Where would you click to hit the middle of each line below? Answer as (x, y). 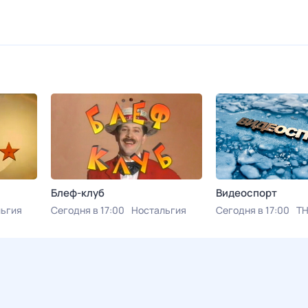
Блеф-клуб (78, 193)
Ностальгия (159, 210)
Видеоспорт (246, 193)
